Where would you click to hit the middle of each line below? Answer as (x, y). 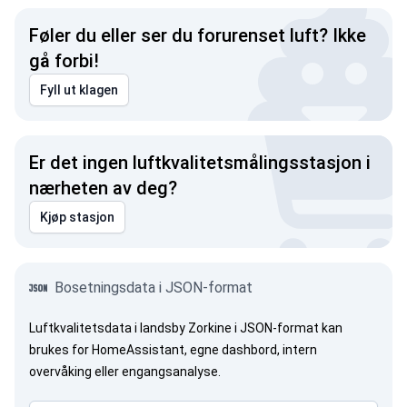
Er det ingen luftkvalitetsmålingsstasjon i (200, 163)
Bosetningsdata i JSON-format (154, 288)
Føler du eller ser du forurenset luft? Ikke (198, 35)
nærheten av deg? (103, 188)
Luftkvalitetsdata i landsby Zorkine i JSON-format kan (186, 328)
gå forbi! (64, 61)
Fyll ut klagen (79, 90)
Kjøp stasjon (77, 217)
